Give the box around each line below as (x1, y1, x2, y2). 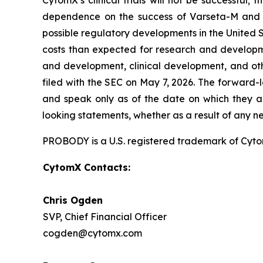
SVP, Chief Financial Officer (43, 211, 167, 222)
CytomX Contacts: (43, 161, 130, 173)
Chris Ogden (43, 194, 103, 206)
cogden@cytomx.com (43, 227, 142, 239)
